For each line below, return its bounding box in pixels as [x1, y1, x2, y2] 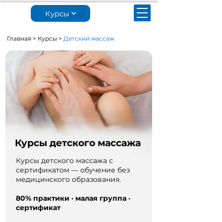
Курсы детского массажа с [16, 156, 113, 165]
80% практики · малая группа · [16, 194, 130, 203]
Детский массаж [63, 35, 114, 42]
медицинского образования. [16, 175, 121, 184]
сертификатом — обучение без [16, 166, 130, 174]
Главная [7, 35, 31, 42]
